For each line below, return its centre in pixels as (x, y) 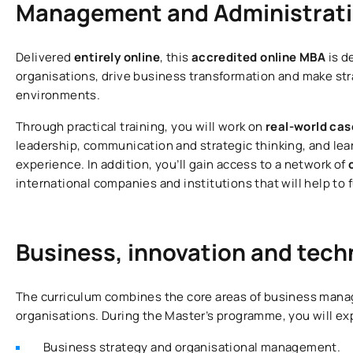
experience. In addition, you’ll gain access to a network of (182, 165)
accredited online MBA (260, 58)
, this (176, 58)
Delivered (45, 58)
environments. (58, 95)
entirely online (117, 58)
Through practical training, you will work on (141, 127)
